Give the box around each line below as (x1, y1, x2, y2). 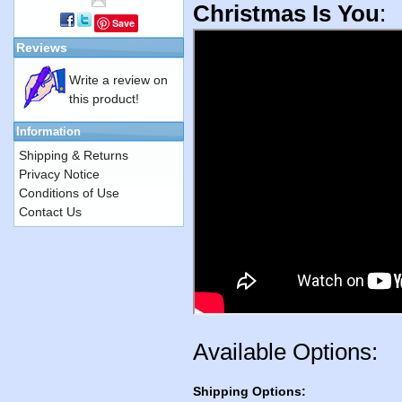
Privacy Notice (19, 167, 100, 181)
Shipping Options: (193, 384, 306, 399)
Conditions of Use (19, 186, 119, 200)
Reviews (16, 40, 67, 55)
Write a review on (69, 73, 168, 87)
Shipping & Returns (19, 148, 128, 162)
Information (16, 125, 81, 138)
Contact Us (19, 205, 82, 219)
